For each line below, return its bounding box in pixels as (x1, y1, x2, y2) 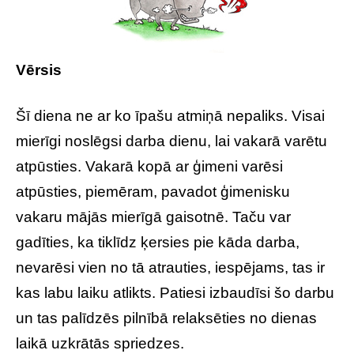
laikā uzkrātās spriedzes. (16, 335, 188, 352)
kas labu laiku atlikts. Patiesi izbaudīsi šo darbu (16, 284, 334, 301)
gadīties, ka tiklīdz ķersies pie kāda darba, (16, 234, 299, 250)
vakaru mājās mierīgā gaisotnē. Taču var (16, 209, 291, 225)
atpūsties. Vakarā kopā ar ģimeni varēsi (16, 158, 283, 175)
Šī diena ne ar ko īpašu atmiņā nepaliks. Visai (16, 107, 325, 124)
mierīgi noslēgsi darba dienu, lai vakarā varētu (16, 133, 327, 149)
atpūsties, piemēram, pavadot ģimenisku (16, 183, 290, 200)
